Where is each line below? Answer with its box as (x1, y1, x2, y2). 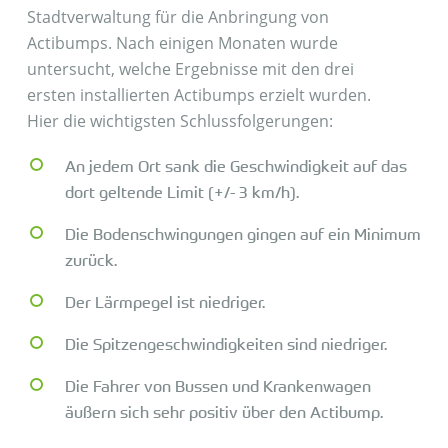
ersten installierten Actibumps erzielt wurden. (26, 84, 371, 107)
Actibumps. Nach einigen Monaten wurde (26, 32, 338, 55)
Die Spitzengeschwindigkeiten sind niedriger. (64, 334, 387, 355)
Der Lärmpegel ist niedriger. (64, 292, 265, 313)
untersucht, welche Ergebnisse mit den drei (26, 58, 354, 81)
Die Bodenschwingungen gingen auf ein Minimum (64, 224, 421, 245)
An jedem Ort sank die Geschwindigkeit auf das (64, 156, 407, 177)
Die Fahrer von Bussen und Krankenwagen (64, 376, 371, 397)
